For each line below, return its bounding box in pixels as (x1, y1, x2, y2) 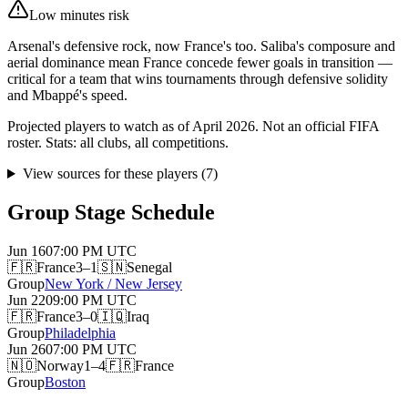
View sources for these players (22, 166, 198, 182)
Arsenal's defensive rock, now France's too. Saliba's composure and (7, 38, 395, 55)
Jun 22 (7, 291, 46, 308)
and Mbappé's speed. (7, 87, 127, 104)
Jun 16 (7, 242, 46, 259)
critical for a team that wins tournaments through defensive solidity (7, 71, 388, 87)
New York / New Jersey (45, 275, 182, 291)
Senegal (127, 259, 172, 275)
